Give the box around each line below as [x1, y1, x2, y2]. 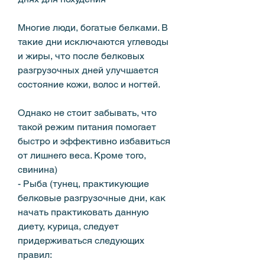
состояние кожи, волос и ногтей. [18, 78, 160, 90]
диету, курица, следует [18, 220, 119, 232]
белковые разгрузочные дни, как [18, 192, 166, 203]
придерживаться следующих [18, 234, 144, 246]
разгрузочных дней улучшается [18, 64, 159, 76]
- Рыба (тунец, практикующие [18, 177, 149, 189]
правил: [18, 248, 52, 260]
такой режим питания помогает [18, 121, 156, 132]
